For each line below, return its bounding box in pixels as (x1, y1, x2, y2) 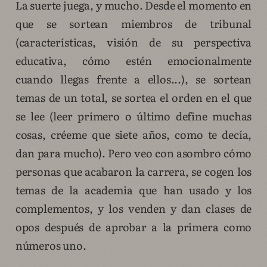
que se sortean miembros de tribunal (15, 15, 252, 32)
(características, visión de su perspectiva (15, 34, 252, 51)
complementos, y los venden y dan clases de (15, 200, 252, 217)
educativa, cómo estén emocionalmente (15, 52, 252, 69)
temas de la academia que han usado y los (15, 182, 252, 198)
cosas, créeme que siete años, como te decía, (15, 126, 252, 143)
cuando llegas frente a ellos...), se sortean (15, 71, 252, 88)
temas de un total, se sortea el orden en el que (15, 89, 252, 106)
